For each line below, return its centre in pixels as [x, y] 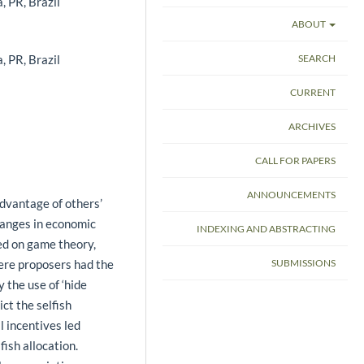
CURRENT [313, 92]
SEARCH [317, 58]
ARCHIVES [312, 126]
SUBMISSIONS [303, 262]
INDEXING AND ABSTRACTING [266, 228]
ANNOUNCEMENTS [291, 194]
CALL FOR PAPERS [295, 160]
